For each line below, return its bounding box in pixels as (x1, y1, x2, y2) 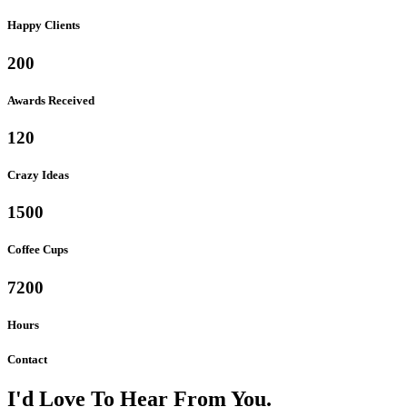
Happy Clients (7, 18, 80, 33)
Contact (7, 352, 47, 366)
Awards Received (7, 93, 94, 107)
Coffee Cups (7, 243, 68, 257)
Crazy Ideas (7, 168, 69, 183)
